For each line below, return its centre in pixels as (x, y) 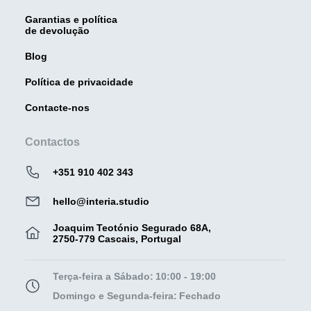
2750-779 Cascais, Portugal (117, 238)
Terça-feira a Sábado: (103, 276)
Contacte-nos (57, 107)
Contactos (52, 142)
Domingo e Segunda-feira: (115, 295)
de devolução (57, 30)
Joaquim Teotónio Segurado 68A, (132, 227)
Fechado (200, 295)
